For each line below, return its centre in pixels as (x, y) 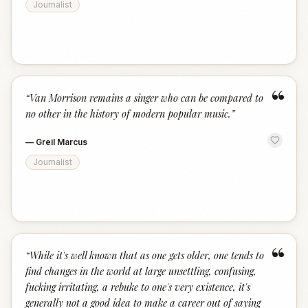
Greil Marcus (62, 142)
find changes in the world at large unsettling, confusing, (141, 271)
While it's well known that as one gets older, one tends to (147, 255)
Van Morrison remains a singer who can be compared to (146, 98)
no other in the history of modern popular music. (128, 113)
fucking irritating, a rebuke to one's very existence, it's (138, 287)
